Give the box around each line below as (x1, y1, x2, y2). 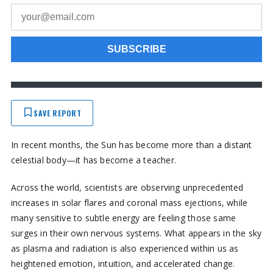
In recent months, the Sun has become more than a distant (10, 138, 252, 151)
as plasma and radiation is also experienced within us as (10, 242, 239, 254)
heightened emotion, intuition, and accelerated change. (10, 257, 235, 269)
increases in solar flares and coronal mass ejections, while (10, 196, 248, 208)
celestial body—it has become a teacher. (10, 154, 177, 166)
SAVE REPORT (33, 107, 82, 118)
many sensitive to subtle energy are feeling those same (10, 211, 236, 224)
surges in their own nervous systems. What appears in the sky (10, 227, 262, 239)
